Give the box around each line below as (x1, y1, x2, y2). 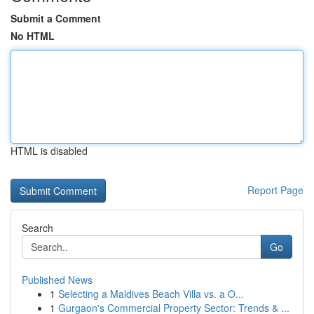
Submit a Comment (11, 11, 101, 25)
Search (22, 221, 53, 235)
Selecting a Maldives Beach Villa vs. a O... (58, 287, 244, 301)
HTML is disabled (11, 144, 88, 158)
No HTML (11, 29, 55, 43)
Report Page (247, 183, 303, 197)
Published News (22, 273, 93, 287)
